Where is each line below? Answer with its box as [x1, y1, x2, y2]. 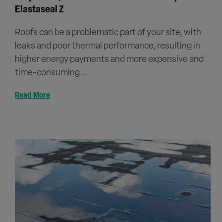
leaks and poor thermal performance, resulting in [15, 42, 200, 52]
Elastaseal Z [15, 5, 64, 15]
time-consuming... [15, 68, 87, 78]
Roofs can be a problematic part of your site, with [15, 28, 201, 38]
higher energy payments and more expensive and [15, 55, 204, 65]
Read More [15, 92, 50, 100]
